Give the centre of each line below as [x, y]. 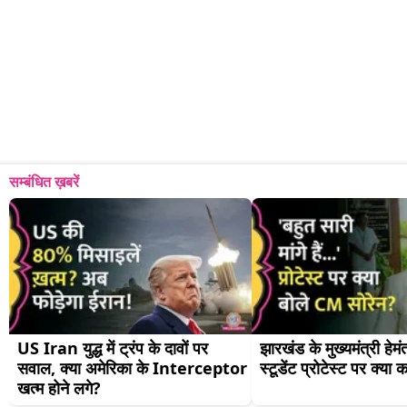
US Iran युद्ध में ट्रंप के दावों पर [113, 348]
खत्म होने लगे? [59, 388]
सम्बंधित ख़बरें [44, 182]
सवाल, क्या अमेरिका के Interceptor [132, 368]
